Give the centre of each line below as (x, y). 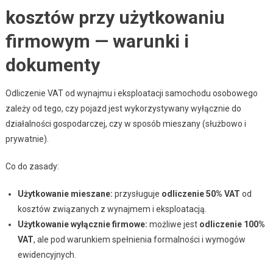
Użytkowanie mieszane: (65, 193)
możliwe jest (173, 224)
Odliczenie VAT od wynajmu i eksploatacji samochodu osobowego (131, 93)
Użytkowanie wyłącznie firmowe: (82, 224)
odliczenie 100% (232, 224)
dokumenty (52, 65)
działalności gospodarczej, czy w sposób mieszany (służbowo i (126, 123)
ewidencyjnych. (47, 254)
